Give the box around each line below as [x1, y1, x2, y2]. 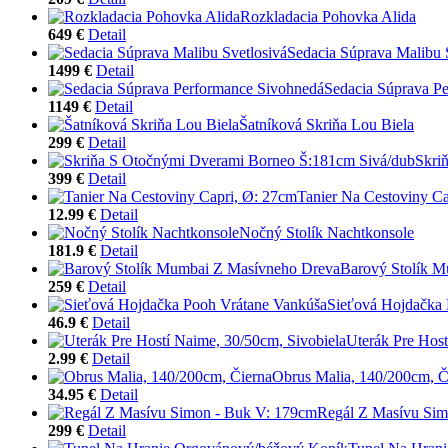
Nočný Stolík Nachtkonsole [239, 223, 414, 241]
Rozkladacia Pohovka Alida [240, 7, 416, 25]
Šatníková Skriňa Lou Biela [239, 115, 414, 133]
